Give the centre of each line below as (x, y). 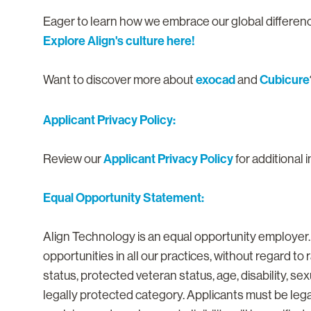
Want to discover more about (119, 79)
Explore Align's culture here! (119, 41)
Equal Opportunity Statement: (124, 197)
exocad (216, 79)
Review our (73, 159)
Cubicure (285, 79)
